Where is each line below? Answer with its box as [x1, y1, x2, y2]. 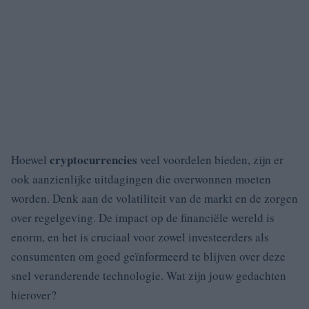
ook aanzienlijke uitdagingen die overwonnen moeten [11, 170, 271, 187]
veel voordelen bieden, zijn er [137, 151, 283, 168]
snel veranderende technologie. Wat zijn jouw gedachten [11, 267, 286, 283]
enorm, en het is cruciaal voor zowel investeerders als [11, 228, 269, 245]
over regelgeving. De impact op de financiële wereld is [11, 209, 275, 226]
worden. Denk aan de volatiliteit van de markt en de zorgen [11, 190, 298, 206]
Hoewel [11, 151, 50, 168]
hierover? [11, 286, 57, 303]
